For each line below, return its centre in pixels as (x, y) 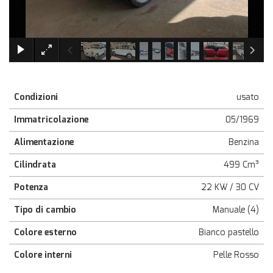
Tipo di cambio (45, 210)
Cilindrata (35, 165)
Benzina (244, 142)
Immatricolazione (51, 119)
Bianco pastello (229, 232)
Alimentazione (44, 142)
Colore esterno (45, 232)
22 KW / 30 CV (230, 187)
